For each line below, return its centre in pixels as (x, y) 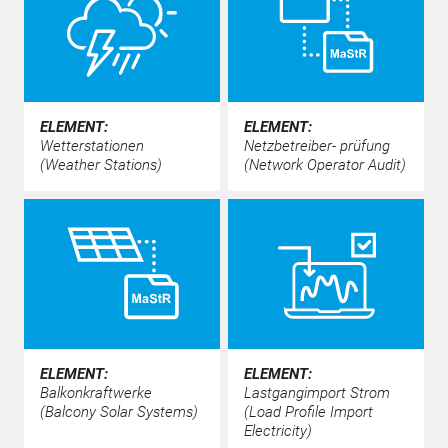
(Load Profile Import (308, 411)
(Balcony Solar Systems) (119, 411)
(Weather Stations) (101, 164)
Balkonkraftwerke (96, 392)
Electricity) (278, 430)
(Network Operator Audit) (325, 164)
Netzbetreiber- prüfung (317, 145)
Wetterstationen (92, 145)
